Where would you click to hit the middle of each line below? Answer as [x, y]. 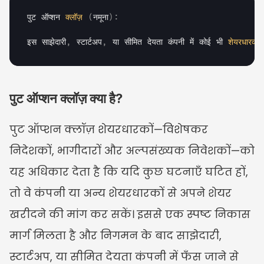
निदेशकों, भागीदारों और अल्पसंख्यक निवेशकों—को [132, 151]
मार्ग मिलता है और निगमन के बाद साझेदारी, [115, 235]
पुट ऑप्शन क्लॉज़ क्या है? [66, 98]
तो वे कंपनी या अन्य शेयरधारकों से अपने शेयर [121, 193]
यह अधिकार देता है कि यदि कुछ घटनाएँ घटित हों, [129, 172]
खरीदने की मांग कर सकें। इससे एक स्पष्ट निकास [130, 214]
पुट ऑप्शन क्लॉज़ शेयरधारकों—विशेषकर [109, 129]
